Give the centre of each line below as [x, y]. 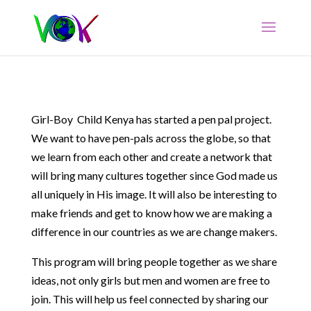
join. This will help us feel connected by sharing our [150, 299]
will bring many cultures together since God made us [154, 175]
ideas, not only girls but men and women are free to [150, 280]
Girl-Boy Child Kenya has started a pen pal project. [151, 119]
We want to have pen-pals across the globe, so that [151, 138]
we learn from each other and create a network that [151, 157]
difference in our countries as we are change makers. [154, 232]
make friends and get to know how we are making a [151, 213]
